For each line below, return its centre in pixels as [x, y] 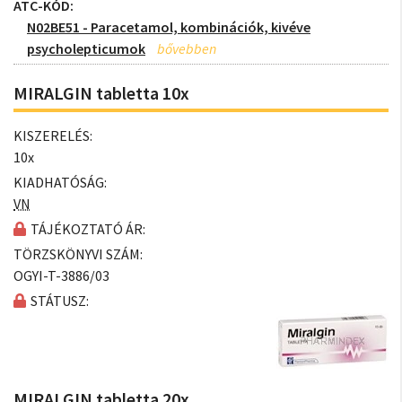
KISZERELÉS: [53, 135]
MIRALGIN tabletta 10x [101, 93]
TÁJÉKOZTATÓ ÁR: [88, 229]
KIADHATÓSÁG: [60, 182]
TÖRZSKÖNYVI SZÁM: [78, 254]
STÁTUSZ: [60, 301]
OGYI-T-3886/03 [61, 275]
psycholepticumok [86, 48]
